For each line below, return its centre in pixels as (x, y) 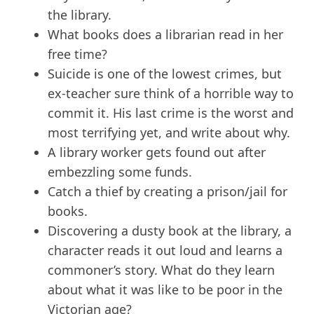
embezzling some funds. (120, 172)
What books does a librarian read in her (165, 35)
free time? (77, 54)
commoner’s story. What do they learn (161, 270)
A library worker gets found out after (157, 152)
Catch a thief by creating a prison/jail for (168, 192)
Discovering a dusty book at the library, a (170, 231)
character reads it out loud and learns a (165, 251)
